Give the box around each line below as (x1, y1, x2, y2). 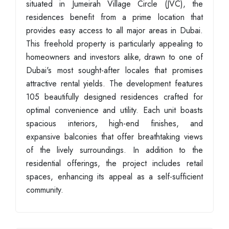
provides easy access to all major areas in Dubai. (26, 25, 203, 36)
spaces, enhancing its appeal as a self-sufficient (26, 171, 203, 182)
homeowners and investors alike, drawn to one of (26, 51, 203, 63)
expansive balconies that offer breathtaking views (26, 131, 203, 143)
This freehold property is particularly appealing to (26, 38, 203, 50)
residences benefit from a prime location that (26, 11, 203, 23)
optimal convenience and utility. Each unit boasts (26, 104, 203, 116)
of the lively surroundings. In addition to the (26, 144, 203, 156)
